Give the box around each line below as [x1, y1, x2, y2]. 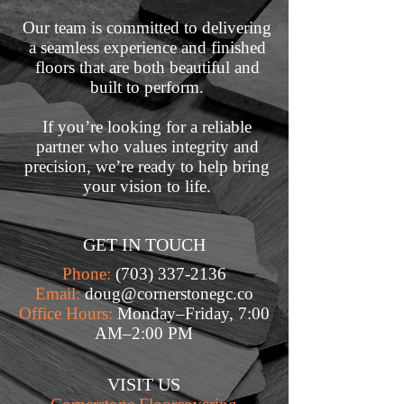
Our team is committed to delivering [23, 18, 271, 37]
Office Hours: [18, 304, 113, 323]
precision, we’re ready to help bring [24, 157, 270, 176]
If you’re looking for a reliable [42, 117, 252, 136]
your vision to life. [83, 177, 211, 196]
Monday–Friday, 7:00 [112, 304, 270, 323]
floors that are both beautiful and [34, 58, 260, 77]
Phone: [61, 264, 115, 283]
